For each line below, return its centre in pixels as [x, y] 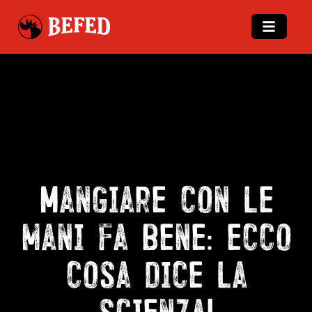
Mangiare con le [156, 196]
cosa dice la [156, 271]
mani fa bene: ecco [156, 234]
